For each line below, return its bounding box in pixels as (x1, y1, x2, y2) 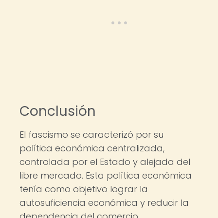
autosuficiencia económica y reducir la (19, 197, 189, 209)
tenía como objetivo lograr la (19, 183, 148, 195)
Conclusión (19, 102, 96, 121)
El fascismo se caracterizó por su (19, 128, 163, 141)
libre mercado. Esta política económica (19, 169, 192, 182)
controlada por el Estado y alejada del (19, 156, 190, 168)
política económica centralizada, (19, 142, 164, 154)
